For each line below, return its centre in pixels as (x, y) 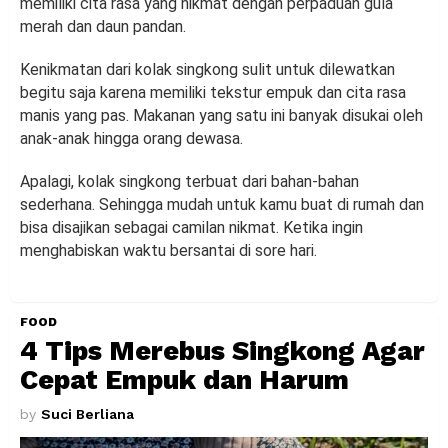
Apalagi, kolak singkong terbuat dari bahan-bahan (189, 182)
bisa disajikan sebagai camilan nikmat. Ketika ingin (191, 228)
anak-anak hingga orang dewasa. (131, 139)
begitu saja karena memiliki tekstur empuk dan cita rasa (213, 93)
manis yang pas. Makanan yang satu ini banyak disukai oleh (221, 116)
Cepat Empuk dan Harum (184, 380)
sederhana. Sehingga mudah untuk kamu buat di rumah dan (222, 205)
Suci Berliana (87, 414)
